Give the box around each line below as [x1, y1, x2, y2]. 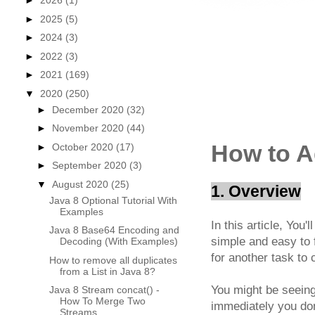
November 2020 [51, 122, 127, 134]
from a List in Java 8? [59, 265, 155, 277]
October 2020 [51, 141, 116, 153]
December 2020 [51, 103, 127, 115]
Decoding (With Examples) [59, 236, 178, 247]
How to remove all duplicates [49, 254, 177, 266]
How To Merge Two [59, 295, 146, 307]
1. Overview [211, 182, 301, 201]
